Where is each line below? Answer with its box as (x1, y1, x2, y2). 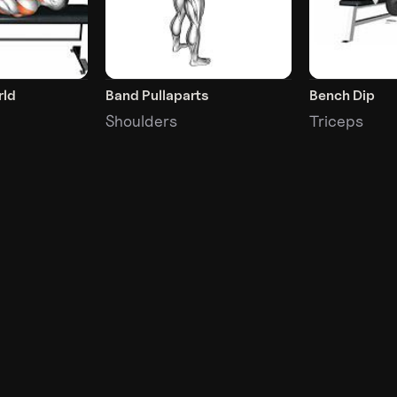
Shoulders (105, 111, 177, 130)
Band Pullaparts (105, 86, 209, 104)
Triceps (309, 111, 364, 130)
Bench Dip (309, 86, 376, 104)
